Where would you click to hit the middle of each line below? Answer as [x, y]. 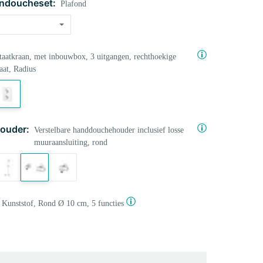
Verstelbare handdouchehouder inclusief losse [109, 130]
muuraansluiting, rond [70, 142]
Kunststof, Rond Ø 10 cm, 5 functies [63, 203]
